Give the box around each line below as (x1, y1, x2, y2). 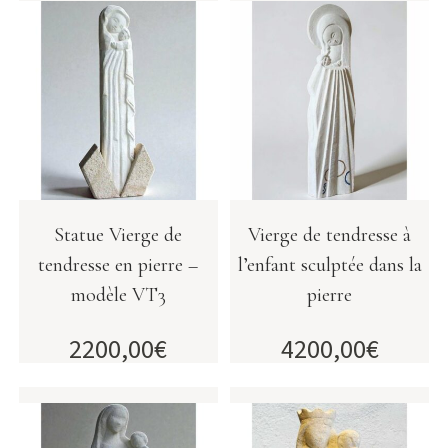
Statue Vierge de (54, 222, 183, 247)
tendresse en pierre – (38, 252, 199, 277)
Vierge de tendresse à (248, 222, 412, 247)
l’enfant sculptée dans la (237, 252, 422, 277)
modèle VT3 (70, 282, 166, 307)
